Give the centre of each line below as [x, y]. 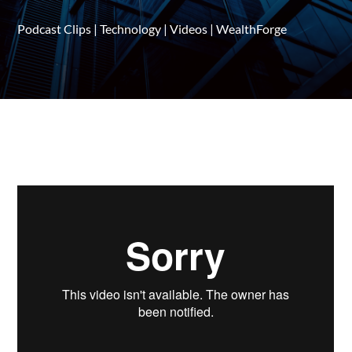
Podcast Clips [55, 29]
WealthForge [252, 29]
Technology [131, 29]
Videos [189, 29]
